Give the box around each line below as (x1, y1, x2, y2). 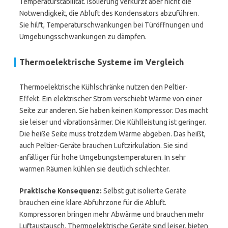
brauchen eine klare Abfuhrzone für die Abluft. (19, 198, 166, 207)
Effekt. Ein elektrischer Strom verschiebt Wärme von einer (19, 95, 202, 103)
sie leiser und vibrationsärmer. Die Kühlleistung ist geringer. (19, 118, 206, 126)
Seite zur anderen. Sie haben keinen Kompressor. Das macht (19, 106, 208, 115)
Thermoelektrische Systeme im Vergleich (19, 58, 184, 67)
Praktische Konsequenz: (19, 187, 102, 195)
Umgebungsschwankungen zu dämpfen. (19, 33, 147, 41)
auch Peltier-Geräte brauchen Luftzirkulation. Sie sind (19, 141, 188, 150)
